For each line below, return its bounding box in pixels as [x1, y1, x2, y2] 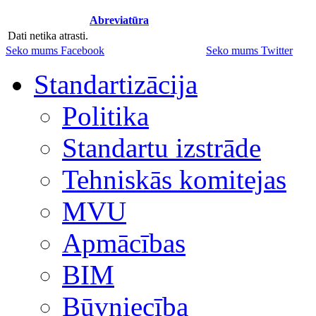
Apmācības [62, 227, 186, 258]
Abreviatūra [90, 13, 149, 26]
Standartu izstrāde [62, 132, 261, 163]
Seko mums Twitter [206, 44, 293, 56]
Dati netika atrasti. [8, 29, 88, 42]
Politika [62, 100, 149, 131]
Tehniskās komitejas [62, 164, 286, 195]
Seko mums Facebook [6, 44, 104, 56]
